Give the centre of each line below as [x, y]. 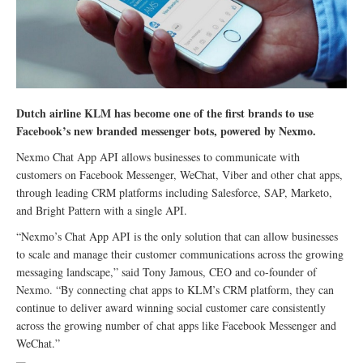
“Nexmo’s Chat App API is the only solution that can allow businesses [177, 236]
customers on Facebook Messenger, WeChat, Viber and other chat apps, [179, 174]
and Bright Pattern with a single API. [102, 210]
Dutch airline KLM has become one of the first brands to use [165, 113]
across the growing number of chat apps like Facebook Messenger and [176, 325]
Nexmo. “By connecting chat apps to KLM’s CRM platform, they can [175, 289]
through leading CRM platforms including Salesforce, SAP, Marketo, [174, 192]
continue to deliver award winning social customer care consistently [171, 307]
